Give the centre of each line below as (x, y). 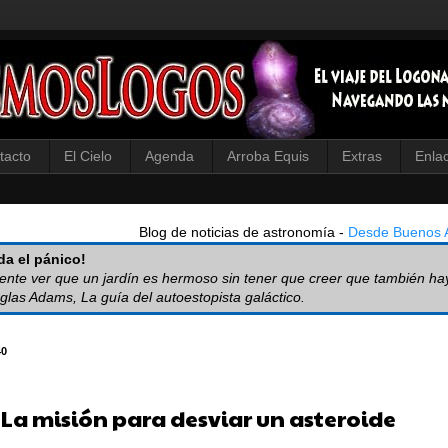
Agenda (169, 156)
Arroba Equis (268, 156)
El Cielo (88, 156)
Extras (362, 156)
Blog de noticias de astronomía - (243, 231)
